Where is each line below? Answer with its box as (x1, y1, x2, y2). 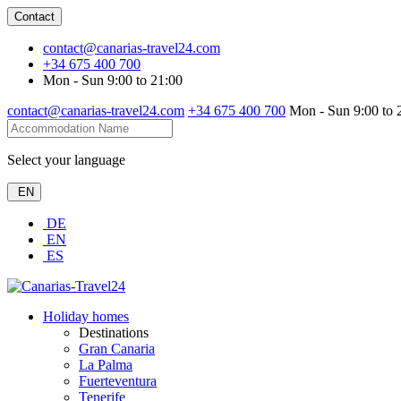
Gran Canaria (79, 341, 155, 356)
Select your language (7, 152, 125, 167)
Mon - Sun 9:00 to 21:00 (43, 73, 183, 88)
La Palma (79, 357, 132, 372)
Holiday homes (43, 309, 129, 324)
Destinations (79, 325, 149, 340)
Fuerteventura (79, 373, 157, 388)
